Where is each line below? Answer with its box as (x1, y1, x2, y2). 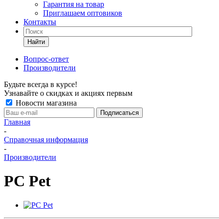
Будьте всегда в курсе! (4, 80, 77, 88)
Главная (4, 118, 30, 126)
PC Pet (4, 172, 51, 190)
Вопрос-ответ (23, 55, 69, 63)
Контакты (23, 18, 56, 26)
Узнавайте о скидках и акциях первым (4, 89, 132, 97)
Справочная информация (4, 135, 88, 144)
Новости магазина (14, 99, 77, 107)
